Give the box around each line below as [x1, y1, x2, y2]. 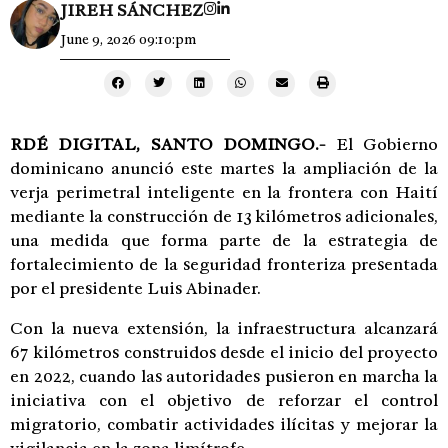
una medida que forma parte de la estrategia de [10, 229, 438, 251]
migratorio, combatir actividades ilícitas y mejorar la [10, 413, 438, 435]
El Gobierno [335, 133, 439, 155]
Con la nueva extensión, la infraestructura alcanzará [10, 317, 438, 339]
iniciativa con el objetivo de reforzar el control [10, 389, 438, 411]
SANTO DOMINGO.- [140, 133, 336, 155]
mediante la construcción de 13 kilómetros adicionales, [10, 205, 438, 227]
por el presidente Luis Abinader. [10, 277, 261, 299]
